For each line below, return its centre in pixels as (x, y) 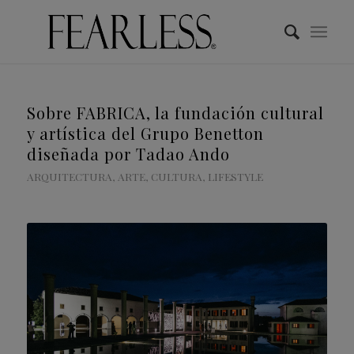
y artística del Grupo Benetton (145, 133)
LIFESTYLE (235, 176)
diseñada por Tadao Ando (128, 154)
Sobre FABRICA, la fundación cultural (175, 113)
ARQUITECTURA (69, 176)
